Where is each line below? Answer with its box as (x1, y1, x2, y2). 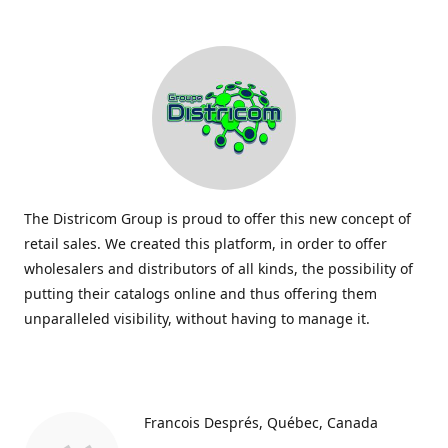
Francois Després (144, 413, 259, 432)
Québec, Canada (266, 413, 378, 432)
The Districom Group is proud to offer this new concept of (24, 209, 411, 228)
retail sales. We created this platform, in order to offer (24, 234, 387, 253)
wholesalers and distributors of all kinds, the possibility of (24, 259, 413, 278)
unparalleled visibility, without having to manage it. (24, 309, 370, 328)
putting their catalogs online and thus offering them (24, 284, 377, 303)
